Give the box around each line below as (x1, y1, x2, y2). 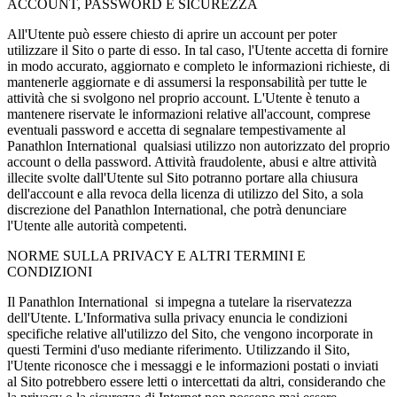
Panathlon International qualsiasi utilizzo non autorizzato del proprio (7, 137, 390, 153)
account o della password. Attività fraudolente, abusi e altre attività (7, 153, 377, 169)
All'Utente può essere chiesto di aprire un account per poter (7, 26, 337, 42)
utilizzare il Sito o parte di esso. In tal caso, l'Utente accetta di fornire (7, 42, 388, 58)
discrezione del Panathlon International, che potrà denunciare (7, 201, 346, 217)
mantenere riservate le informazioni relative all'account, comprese (7, 105, 370, 121)
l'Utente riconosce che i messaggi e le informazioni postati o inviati (7, 357, 378, 373)
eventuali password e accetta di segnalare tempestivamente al (7, 121, 346, 137)
